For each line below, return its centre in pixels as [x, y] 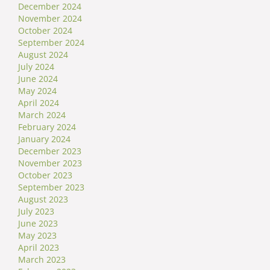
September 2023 [51, 187]
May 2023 [37, 235]
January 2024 [44, 139]
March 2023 [42, 259]
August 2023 [43, 199]
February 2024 [47, 127]
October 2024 [45, 30]
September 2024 [51, 42]
